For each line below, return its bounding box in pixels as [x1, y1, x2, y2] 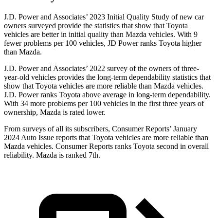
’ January [169, 125, 197, 133]
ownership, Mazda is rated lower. [4, 108, 106, 117]
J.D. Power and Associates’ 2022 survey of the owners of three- [4, 64, 199, 73]
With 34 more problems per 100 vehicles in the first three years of [4, 99, 204, 108]
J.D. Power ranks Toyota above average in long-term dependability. [4, 91, 211, 99]
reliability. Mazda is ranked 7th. [4, 151, 100, 160]
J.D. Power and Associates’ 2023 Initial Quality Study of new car [4, 13, 204, 21]
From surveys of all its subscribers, [4, 125, 112, 133]
